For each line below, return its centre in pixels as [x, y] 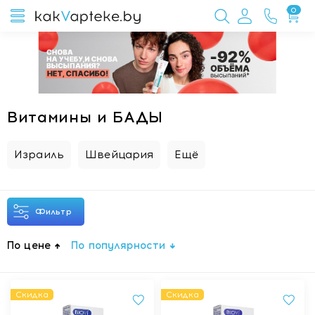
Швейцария [120, 155]
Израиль [39, 155]
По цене [29, 245]
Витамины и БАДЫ [85, 117]
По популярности [118, 245]
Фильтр [56, 212]
